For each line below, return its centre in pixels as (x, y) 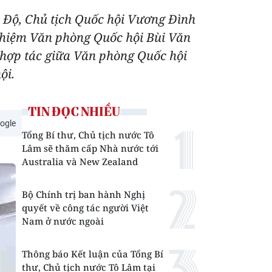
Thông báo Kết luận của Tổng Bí (93, 254)
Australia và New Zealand (80, 161)
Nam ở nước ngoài (63, 221)
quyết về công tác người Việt (85, 208)
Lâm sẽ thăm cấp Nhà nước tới (90, 148)
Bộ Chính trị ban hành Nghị (83, 194)
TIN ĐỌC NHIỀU (74, 111)
